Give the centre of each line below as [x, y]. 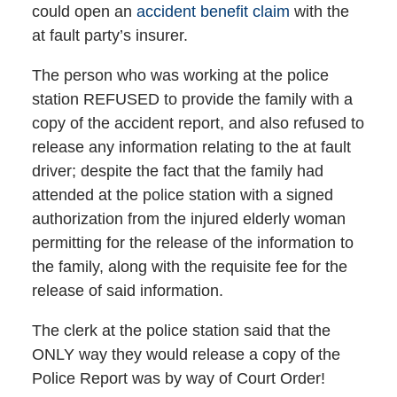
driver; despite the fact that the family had [177, 171]
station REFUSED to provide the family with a [192, 99]
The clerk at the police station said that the [181, 330]
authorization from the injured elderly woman [188, 218]
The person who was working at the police [180, 75]
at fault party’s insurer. [109, 35]
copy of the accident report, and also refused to [198, 123]
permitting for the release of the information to [192, 242]
